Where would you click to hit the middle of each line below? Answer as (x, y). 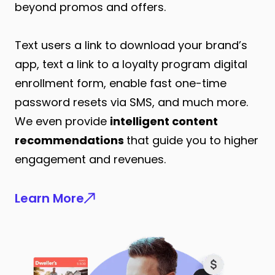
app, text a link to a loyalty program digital (131, 64)
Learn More (49, 198)
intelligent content (164, 121)
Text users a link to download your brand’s (131, 45)
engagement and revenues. (90, 159)
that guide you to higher (192, 140)
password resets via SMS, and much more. (131, 102)
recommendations (71, 140)
